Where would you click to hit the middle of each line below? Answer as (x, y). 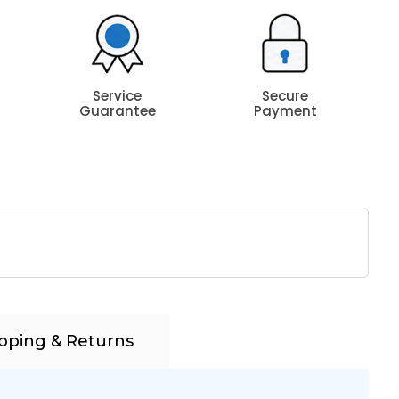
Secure (285, 96)
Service (118, 96)
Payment (285, 111)
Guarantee (117, 111)
